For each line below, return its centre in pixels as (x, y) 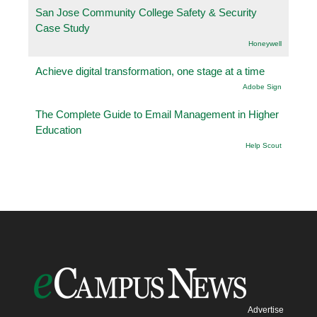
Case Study (63, 28)
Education (58, 129)
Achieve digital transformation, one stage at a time (150, 71)
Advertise (265, 310)
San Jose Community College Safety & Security (146, 12)
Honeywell (265, 43)
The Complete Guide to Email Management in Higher (157, 114)
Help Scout (264, 145)
